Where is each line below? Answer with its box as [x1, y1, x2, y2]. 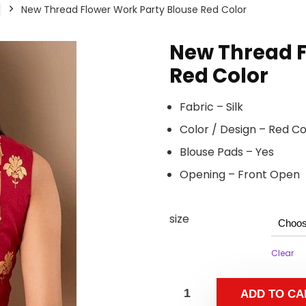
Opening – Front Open [180, 167, 300, 182]
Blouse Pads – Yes [180, 144, 274, 160]
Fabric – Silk [180, 99, 243, 115]
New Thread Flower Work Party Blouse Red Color [21, 3, 247, 16]
